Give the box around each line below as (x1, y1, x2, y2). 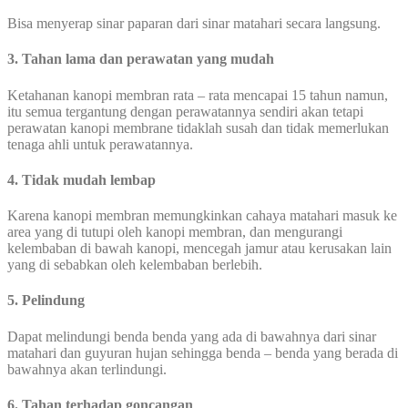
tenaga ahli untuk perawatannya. (7, 136, 193, 152)
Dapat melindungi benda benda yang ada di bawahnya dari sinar (7, 328, 376, 344)
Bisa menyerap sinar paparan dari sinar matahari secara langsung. (7, 15, 381, 32)
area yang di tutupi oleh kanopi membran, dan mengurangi (7, 224, 342, 240)
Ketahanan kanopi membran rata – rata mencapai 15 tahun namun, (7, 87, 388, 103)
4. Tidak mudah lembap (7, 171, 159, 188)
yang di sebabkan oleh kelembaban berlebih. (7, 257, 262, 273)
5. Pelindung (7, 292, 85, 309)
